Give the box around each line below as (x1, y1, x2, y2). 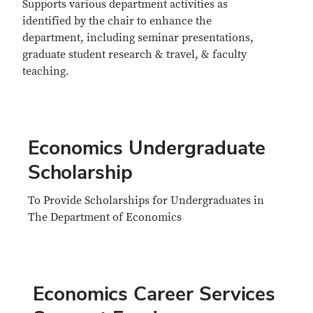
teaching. (22, 64, 69, 78)
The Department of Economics (27, 210, 182, 224)
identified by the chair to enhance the (22, 14, 212, 28)
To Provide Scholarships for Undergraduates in (27, 194, 264, 208)
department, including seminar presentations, (22, 31, 254, 45)
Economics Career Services (33, 281, 275, 306)
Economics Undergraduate (27, 135, 265, 160)
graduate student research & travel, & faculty (22, 48, 247, 61)
